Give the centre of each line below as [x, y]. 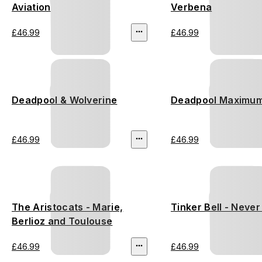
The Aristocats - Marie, [68, 207]
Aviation [31, 7]
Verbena [192, 7]
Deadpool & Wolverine [65, 100]
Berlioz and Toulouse [62, 221]
